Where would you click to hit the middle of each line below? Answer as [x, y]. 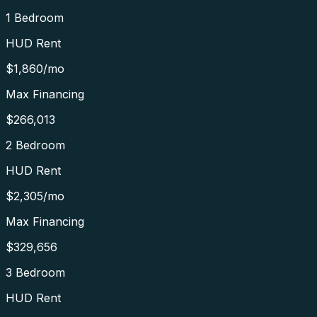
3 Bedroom [35, 273]
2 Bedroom [35, 145]
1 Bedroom [35, 18]
